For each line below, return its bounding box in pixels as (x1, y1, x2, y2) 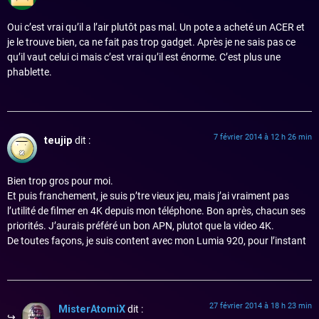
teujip (44, 135, 73, 147)
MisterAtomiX (58, 303, 125, 316)
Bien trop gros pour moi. (7, 174, 113, 187)
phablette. (7, 66, 52, 79)
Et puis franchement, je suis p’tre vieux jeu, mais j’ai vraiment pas (7, 189, 289, 202)
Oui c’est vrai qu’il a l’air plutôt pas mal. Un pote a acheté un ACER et (7, 21, 305, 34)
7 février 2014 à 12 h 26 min (214, 132, 312, 142)
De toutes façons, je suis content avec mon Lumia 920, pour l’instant (7, 234, 306, 247)
